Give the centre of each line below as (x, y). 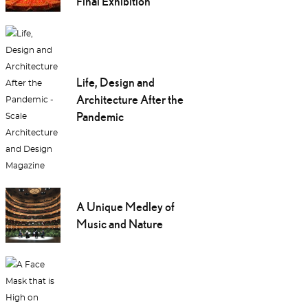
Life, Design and (115, 82)
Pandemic (100, 117)
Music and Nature (119, 224)
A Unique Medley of (125, 207)
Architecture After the (130, 100)
